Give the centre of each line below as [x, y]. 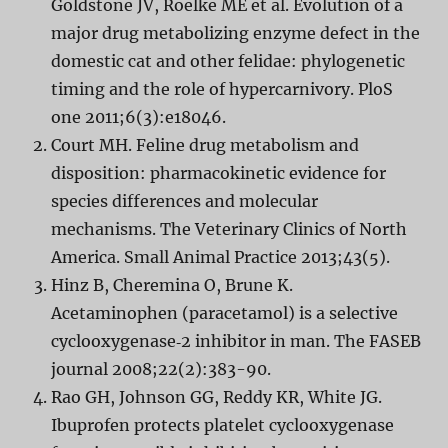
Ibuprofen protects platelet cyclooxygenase [222, 425]
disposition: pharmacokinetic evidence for [218, 173]
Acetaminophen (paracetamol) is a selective [224, 313]
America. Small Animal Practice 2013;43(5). [220, 257]
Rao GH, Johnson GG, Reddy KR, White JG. [216, 397]
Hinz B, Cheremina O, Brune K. [171, 285]
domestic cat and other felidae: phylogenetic [227, 61]
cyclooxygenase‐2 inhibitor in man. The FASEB [235, 341]
